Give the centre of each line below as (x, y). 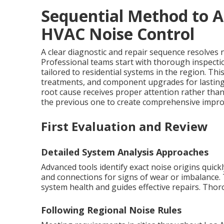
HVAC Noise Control (118, 34)
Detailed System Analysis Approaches (125, 152)
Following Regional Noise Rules (111, 210)
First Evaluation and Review (124, 126)
